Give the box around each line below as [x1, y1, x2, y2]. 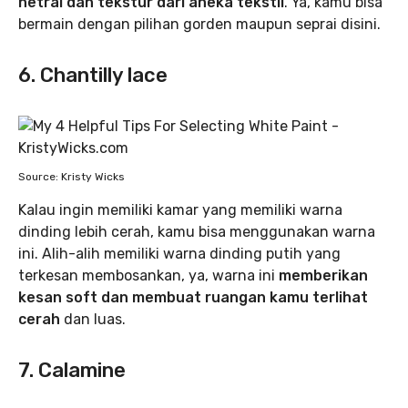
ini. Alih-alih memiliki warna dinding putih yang [18, 244, 341, 262]
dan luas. [60, 310, 126, 328]
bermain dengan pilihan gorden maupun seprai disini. [18, 15, 381, 33]
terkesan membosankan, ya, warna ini [18, 266, 279, 284]
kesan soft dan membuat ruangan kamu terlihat [18, 288, 368, 306]
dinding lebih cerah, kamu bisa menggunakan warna [18, 222, 375, 240]
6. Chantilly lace [18, 62, 168, 87]
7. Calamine [18, 357, 126, 382]
